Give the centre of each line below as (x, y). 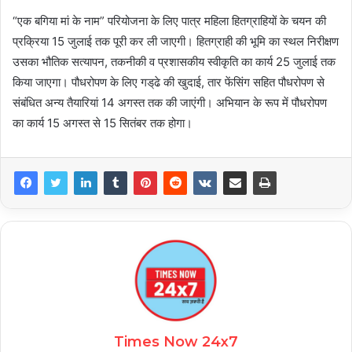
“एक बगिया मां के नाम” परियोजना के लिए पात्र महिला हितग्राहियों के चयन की (169, 21)
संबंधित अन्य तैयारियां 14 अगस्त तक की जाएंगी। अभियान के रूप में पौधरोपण (170, 103)
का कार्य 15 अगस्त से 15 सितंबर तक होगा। (103, 123)
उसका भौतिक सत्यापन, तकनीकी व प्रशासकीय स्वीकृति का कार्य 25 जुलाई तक (174, 62)
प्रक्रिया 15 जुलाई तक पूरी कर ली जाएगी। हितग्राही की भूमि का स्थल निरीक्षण (176, 42)
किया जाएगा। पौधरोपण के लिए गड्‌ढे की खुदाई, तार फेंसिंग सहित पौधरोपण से (169, 82)
